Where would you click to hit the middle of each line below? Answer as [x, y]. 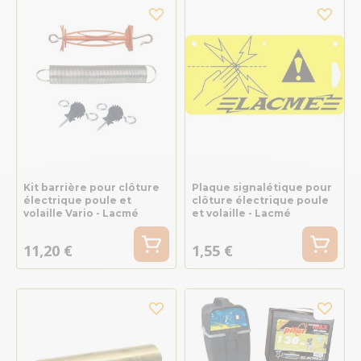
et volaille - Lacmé [241, 213]
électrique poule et [77, 200]
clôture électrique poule [260, 200]
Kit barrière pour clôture [91, 187]
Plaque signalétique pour [261, 187]
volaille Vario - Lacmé [81, 213]
